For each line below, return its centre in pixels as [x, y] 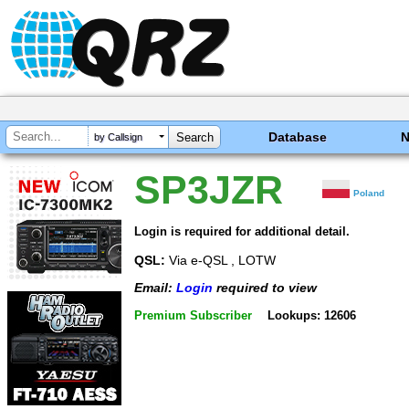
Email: [155, 288]
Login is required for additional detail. [242, 231]
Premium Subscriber [193, 315]
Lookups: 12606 [311, 315]
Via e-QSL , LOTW [220, 260]
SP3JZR [209, 190]
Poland [369, 193]
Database [298, 137]
